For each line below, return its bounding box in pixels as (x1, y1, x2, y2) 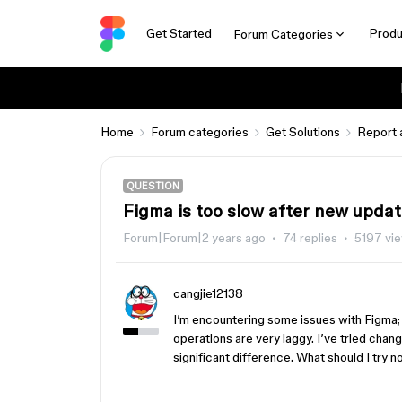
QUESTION (127, 180, 179, 191)
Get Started (145, 26, 212, 40)
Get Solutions (266, 125, 340, 139)
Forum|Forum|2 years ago (123, 231, 266, 245)
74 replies (283, 231, 337, 245)
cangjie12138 (173, 286, 243, 301)
